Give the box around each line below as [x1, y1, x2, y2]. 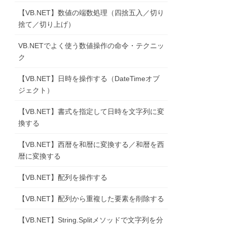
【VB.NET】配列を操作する [18, 173, 108, 182]
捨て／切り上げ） [18, 20, 75, 29]
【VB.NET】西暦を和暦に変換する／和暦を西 [18, 140, 165, 149]
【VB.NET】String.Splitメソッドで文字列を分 [18, 216, 164, 224]
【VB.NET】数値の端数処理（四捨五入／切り [18, 9, 165, 17]
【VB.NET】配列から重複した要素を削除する [18, 195, 165, 203]
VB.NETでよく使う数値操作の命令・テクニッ [18, 42, 165, 50]
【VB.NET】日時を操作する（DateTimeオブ [18, 74, 160, 83]
